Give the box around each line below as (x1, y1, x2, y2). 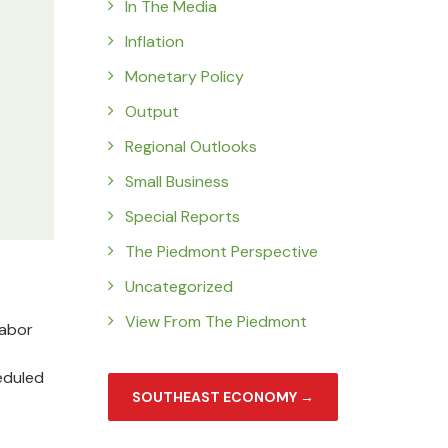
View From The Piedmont (125, 311, 307, 332)
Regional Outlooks (125, 136, 257, 157)
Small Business (125, 171, 229, 192)
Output (125, 101, 179, 122)
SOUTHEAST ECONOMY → (132, 388, 314, 406)
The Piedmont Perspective (125, 241, 318, 262)
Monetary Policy (125, 66, 244, 87)
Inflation (125, 31, 184, 52)
